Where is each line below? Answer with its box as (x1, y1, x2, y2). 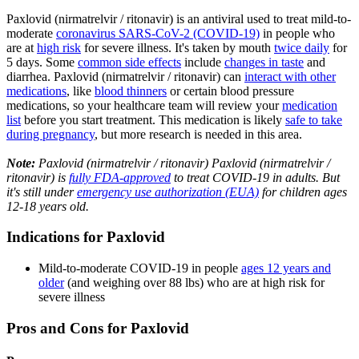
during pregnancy (6, 127, 95, 141)
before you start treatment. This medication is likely (21, 112, 285, 127)
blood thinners (95, 83, 167, 98)
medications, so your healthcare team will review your (6, 98, 282, 112)
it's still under (6, 184, 77, 199)
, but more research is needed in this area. (95, 127, 302, 141)
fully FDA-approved (69, 170, 171, 184)
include (181, 54, 224, 69)
